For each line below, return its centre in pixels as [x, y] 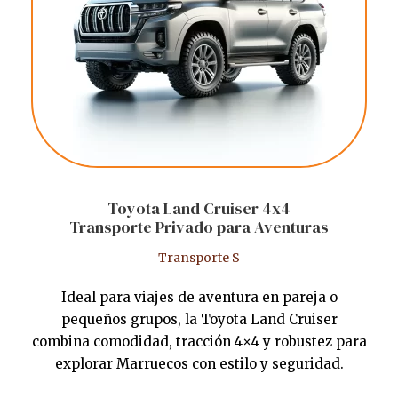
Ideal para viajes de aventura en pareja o [199, 298]
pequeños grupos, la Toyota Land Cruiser [199, 320]
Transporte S [199, 258]
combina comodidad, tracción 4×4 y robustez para [199, 342]
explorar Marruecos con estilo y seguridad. [199, 364]
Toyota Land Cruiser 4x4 [199, 209]
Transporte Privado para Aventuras [199, 227]
